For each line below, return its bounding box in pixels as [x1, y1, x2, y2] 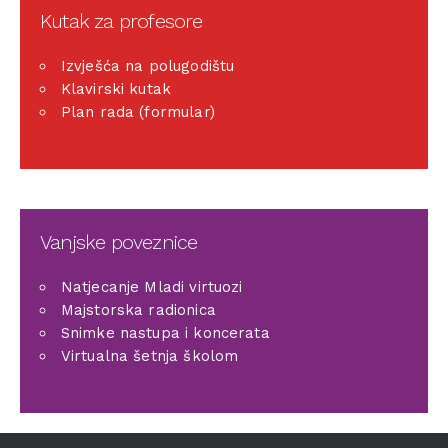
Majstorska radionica [60, 301, 216, 320]
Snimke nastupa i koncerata [60, 324, 270, 343]
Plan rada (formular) [60, 103, 215, 122]
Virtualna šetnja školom [60, 347, 239, 366]
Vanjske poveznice [40, 230, 198, 255]
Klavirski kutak [60, 80, 172, 99]
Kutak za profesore [40, 9, 203, 34]
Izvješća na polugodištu [60, 57, 235, 76]
